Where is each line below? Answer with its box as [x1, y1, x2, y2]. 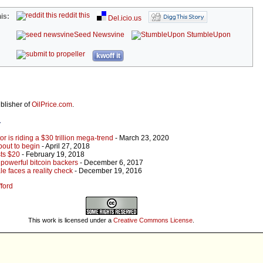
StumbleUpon [185, 31, 231, 39]
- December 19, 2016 [73, 167, 142, 176]
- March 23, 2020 [113, 134, 169, 143]
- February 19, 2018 [20, 150, 85, 159]
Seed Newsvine [74, 31, 125, 39]
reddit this [57, 11, 90, 20]
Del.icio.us [106, 14, 142, 23]
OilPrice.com [32, 100, 72, 109]
